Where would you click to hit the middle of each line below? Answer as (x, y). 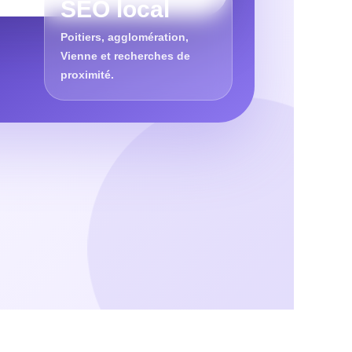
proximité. (87, 74)
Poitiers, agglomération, (124, 37)
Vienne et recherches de (125, 55)
